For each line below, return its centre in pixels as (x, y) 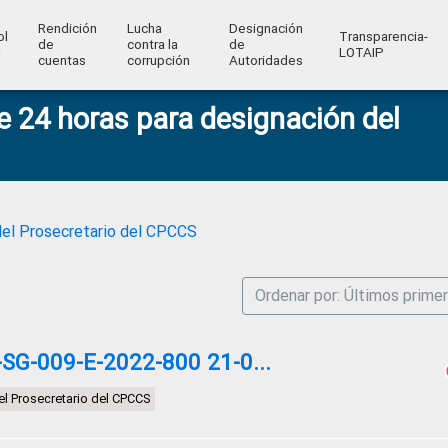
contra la (152, 44)
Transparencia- (383, 36)
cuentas (61, 60)
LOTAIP (361, 52)
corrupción (158, 60)
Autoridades (265, 60)
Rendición (67, 28)
